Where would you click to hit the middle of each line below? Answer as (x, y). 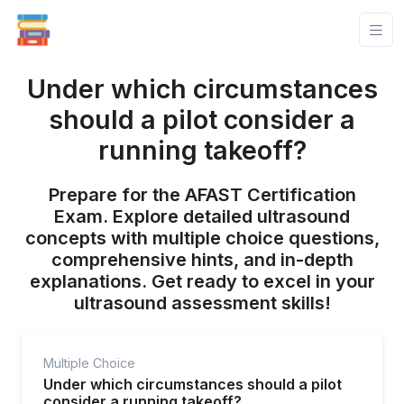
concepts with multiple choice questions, (202, 238)
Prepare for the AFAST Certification (202, 195)
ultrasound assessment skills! (202, 303)
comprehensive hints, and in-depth (202, 260)
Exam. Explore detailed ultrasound (202, 216)
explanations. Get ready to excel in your (202, 281)
